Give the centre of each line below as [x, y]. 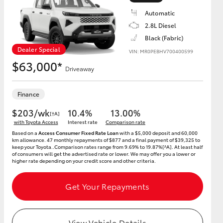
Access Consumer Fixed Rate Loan [78, 133]
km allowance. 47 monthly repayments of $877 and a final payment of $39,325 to [106, 140]
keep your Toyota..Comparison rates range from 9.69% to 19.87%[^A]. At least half [107, 147]
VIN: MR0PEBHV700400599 [161, 51]
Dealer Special [39, 49]
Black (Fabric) [164, 38]
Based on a [25, 133]
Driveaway [80, 68]
